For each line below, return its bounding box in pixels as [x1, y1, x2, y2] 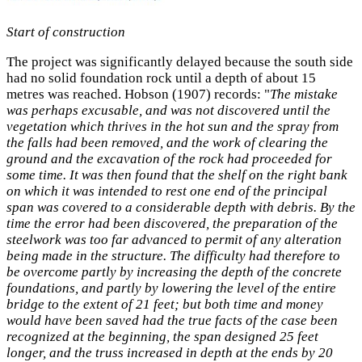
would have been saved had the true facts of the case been [6, 313, 338, 329]
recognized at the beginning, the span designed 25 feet [6, 329, 318, 345]
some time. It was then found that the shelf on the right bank [6, 167, 347, 183]
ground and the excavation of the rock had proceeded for [6, 151, 332, 167]
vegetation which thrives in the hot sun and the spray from [6, 119, 339, 135]
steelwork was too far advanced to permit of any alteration [6, 232, 342, 248]
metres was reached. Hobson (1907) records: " [6, 86, 270, 103]
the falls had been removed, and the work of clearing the [6, 135, 328, 151]
